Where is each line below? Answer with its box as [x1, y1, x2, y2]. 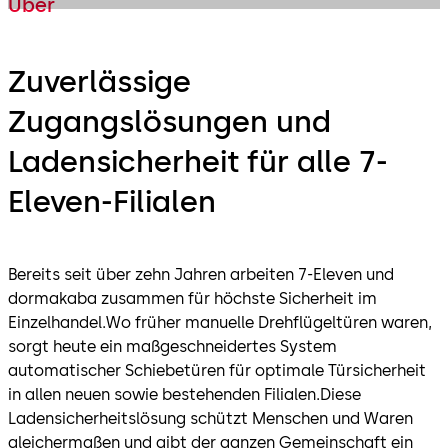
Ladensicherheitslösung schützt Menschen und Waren [8, 408, 413, 428]
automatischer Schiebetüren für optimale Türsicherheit [8, 360, 426, 380]
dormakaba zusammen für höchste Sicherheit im [8, 288, 377, 308]
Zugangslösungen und [8, 102, 331, 140]
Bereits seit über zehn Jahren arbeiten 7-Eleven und [8, 264, 394, 284]
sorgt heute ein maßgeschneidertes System [8, 336, 337, 356]
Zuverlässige [8, 62, 191, 100]
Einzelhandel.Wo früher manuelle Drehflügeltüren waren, [8, 312, 432, 332]
